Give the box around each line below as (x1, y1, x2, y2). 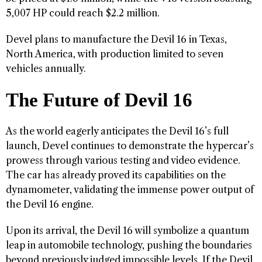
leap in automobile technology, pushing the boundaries (6, 239, 252, 251)
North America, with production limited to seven (6, 47, 223, 60)
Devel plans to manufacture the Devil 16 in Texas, (6, 33, 227, 45)
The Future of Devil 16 (6, 89, 192, 111)
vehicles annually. (6, 62, 86, 74)
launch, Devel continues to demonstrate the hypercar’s (6, 139, 254, 151)
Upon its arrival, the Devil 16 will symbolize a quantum (6, 224, 249, 236)
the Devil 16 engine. (6, 198, 94, 210)
